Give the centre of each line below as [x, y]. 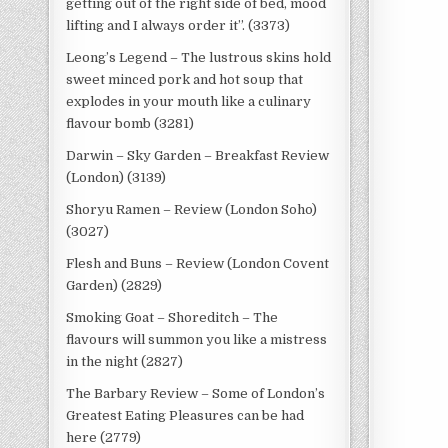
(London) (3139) [116, 177]
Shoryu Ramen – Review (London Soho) [192, 209]
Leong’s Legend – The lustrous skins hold [199, 57]
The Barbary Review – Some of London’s [196, 393]
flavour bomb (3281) [130, 123]
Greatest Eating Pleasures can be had [185, 415]
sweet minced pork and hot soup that [185, 79]
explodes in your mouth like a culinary [189, 101]
